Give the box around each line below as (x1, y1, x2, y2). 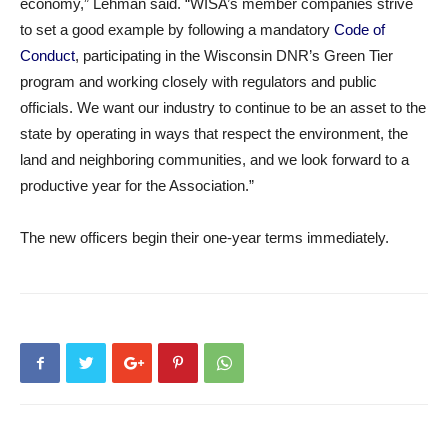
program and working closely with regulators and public (20, 73, 377, 90)
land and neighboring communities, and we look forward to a (20, 151, 409, 168)
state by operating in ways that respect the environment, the (20, 125, 408, 142)
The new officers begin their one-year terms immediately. (20, 229, 389, 246)
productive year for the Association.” (20, 177, 254, 194)
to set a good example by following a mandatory (20, 21, 334, 38)
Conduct (20, 47, 75, 64)
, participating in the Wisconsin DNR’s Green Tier (75, 47, 393, 64)
